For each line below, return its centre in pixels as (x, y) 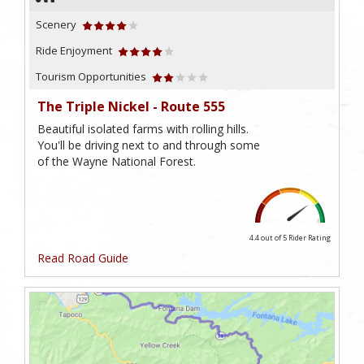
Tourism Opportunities (91, 77)
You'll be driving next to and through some (149, 145)
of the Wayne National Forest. (117, 162)
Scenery (56, 25)
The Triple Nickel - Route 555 (131, 107)
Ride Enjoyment (74, 51)
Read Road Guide (83, 258)
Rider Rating (310, 238)
